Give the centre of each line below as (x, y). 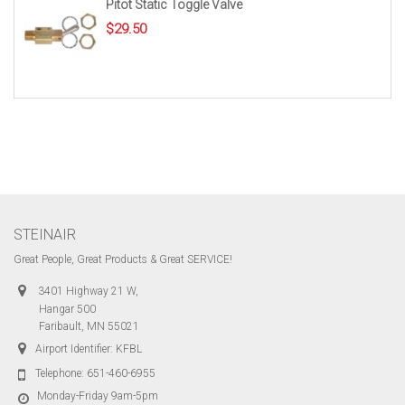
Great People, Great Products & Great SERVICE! (123, 259)
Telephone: (61, 373)
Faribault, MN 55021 (89, 326)
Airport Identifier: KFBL (89, 349)
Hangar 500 (67, 309)
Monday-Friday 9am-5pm (98, 396)
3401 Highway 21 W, (87, 291)
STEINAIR (45, 235)
